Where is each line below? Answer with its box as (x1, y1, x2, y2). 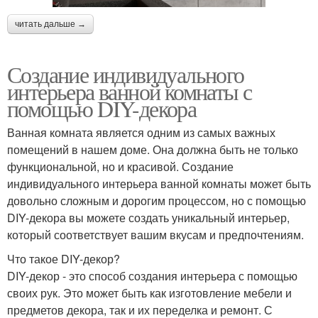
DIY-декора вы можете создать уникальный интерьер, (7, 209, 290, 226)
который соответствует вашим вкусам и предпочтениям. (7, 226, 304, 243)
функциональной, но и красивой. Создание (7, 158, 234, 175)
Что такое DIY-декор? (7, 251, 120, 268)
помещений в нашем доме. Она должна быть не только (7, 141, 298, 158)
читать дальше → (15, 19, 86, 30)
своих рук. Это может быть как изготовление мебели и (7, 285, 292, 302)
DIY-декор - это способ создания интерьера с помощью (7, 268, 297, 285)
